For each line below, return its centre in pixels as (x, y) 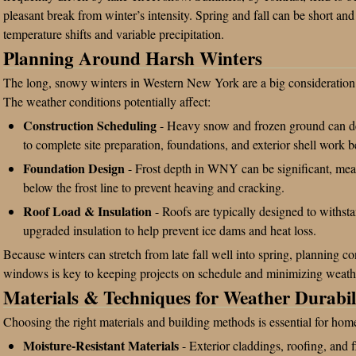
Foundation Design (74, 168)
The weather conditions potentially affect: (107, 101)
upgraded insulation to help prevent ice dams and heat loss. (170, 230)
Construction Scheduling (90, 125)
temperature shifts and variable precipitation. (114, 34)
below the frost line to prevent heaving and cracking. (154, 187)
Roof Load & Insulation (87, 211)
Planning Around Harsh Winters (133, 58)
